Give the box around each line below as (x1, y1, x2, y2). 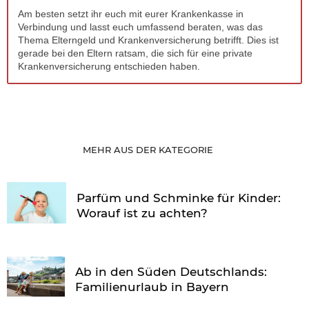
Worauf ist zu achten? (77, 206, 208, 220)
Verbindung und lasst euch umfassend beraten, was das (18, 21, 263, 32)
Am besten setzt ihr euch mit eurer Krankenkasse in (18, 8, 243, 19)
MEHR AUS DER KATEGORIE (83, 143, 216, 155)
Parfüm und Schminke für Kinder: (77, 190, 281, 205)
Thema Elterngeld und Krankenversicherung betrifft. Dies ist (18, 34, 279, 46)
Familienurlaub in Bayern (75, 279, 230, 294)
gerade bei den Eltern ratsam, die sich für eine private (18, 47, 252, 59)
